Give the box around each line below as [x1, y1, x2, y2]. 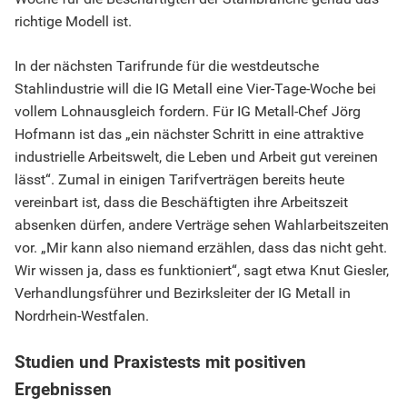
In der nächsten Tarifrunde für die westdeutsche [15, 57, 319, 75]
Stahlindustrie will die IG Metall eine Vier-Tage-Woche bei [15, 80, 376, 98]
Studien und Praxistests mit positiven [15, 352, 306, 373]
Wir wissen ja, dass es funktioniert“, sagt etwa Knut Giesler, [15, 262, 389, 280]
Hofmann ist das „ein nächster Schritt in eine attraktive [15, 125, 363, 144]
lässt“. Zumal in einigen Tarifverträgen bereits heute [15, 171, 344, 189]
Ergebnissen [15, 379, 112, 401]
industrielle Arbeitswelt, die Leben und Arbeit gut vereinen [15, 148, 378, 166]
